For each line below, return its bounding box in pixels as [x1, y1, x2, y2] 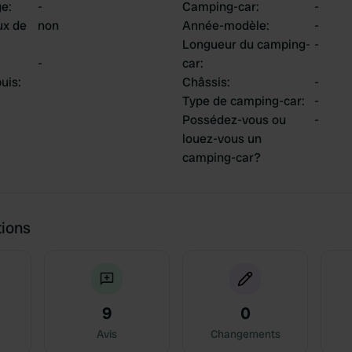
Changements [210, 327, 280, 341]
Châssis [182, 74, 227, 90]
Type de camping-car [182, 93, 302, 109]
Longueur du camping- [182, 36, 310, 53]
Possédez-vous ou [182, 112, 286, 128]
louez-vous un [182, 130, 262, 147]
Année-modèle [182, 17, 266, 34]
